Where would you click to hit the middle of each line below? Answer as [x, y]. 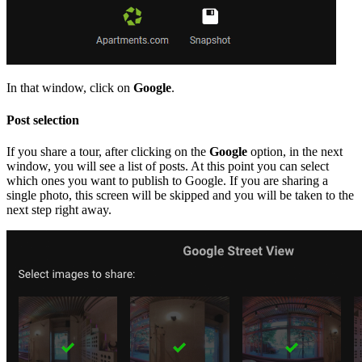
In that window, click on [70, 88]
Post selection [43, 120]
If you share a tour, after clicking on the [108, 151]
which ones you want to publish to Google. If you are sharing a [167, 180]
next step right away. [59, 209]
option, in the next [295, 151]
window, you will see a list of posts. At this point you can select [168, 166]
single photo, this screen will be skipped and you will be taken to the [180, 195]
